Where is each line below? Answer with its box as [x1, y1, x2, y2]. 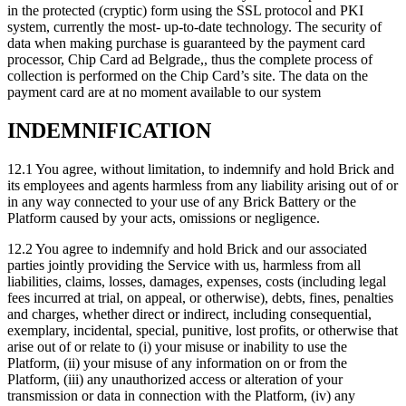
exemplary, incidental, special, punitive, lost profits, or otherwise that [7, 323, 398, 339]
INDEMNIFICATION [7, 119, 211, 143]
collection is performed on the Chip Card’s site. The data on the [7, 68, 368, 84]
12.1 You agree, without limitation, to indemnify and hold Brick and [7, 161, 394, 178]
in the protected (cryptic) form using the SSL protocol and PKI [7, 3, 363, 19]
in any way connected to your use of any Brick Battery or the [7, 194, 356, 210]
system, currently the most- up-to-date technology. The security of [7, 19, 382, 35]
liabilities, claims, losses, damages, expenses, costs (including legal [7, 274, 386, 290]
